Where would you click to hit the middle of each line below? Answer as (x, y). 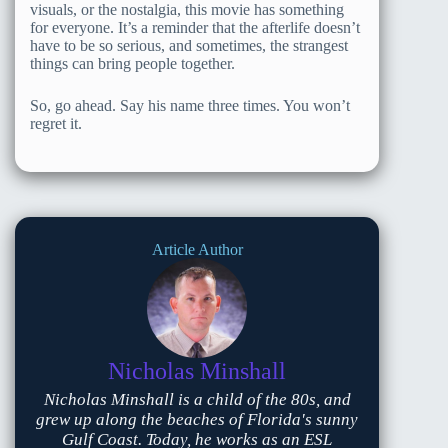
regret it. (56, 124)
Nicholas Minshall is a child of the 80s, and (197, 400)
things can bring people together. (132, 64)
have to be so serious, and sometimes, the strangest (189, 46)
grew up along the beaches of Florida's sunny (197, 420)
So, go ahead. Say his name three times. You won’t (190, 106)
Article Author (197, 250)
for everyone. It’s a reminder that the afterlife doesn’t (195, 28)
